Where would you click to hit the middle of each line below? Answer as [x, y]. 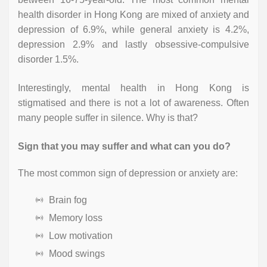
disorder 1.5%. [48, 60]
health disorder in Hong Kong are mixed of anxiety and [133, 15]
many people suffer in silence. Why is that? [108, 118]
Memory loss [76, 218]
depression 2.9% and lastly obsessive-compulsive [133, 45]
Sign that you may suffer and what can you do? [124, 147]
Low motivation [81, 236]
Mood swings [77, 254]
